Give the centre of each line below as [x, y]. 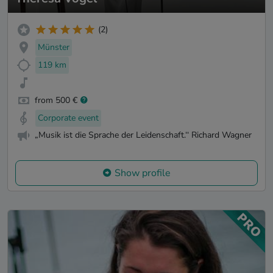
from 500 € [56, 100]
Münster [54, 48]
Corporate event [68, 118]
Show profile [143, 173]
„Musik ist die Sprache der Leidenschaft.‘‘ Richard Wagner [143, 135]
